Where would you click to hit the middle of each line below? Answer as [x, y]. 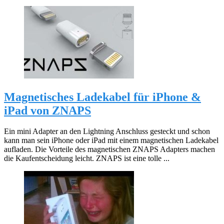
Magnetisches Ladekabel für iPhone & [102, 97]
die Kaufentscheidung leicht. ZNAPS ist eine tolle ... [87, 158]
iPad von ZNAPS [47, 110]
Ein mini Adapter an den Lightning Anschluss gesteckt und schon [107, 131]
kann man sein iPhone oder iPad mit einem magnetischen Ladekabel [111, 140]
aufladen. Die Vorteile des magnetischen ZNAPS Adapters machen [109, 149]
